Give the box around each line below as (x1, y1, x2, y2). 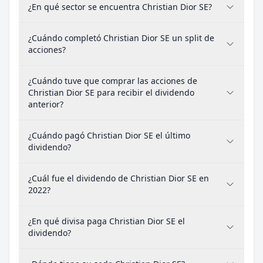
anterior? (28, 99, 63, 110)
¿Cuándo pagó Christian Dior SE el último (28, 130, 190, 141)
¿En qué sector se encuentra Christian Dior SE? (28, 1, 212, 12)
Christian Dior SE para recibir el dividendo (28, 87, 194, 98)
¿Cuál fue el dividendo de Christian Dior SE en (28, 173, 209, 184)
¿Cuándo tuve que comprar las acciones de (28, 75, 197, 86)
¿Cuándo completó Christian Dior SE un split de (28, 32, 214, 43)
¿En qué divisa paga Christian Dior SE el (28, 215, 185, 227)
